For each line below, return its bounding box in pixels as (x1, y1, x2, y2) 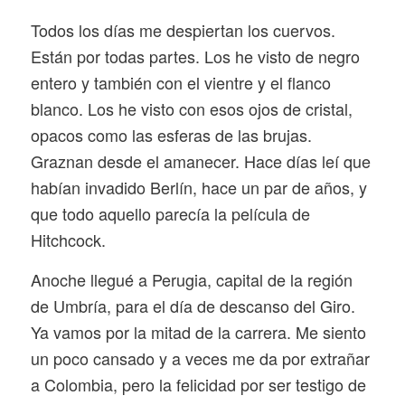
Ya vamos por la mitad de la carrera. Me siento (30, 320, 366, 344)
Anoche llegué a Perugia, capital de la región (30, 268, 353, 292)
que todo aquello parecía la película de (30, 202, 310, 226)
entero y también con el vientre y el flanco (30, 71, 331, 95)
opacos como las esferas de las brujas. (30, 123, 312, 147)
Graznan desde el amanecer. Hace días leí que (30, 149, 371, 174)
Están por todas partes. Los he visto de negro (30, 44, 360, 69)
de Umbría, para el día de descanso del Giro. (30, 294, 355, 318)
